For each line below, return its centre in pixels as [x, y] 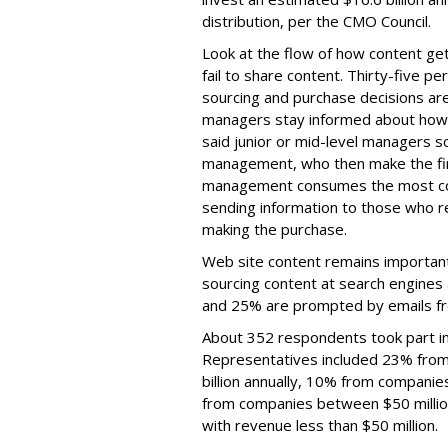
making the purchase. [274, 229]
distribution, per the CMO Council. [316, 21]
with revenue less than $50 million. [320, 425]
